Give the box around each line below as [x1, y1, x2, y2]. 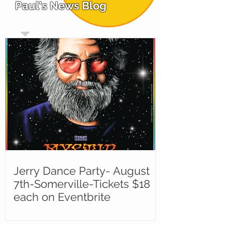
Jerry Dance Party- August [14, 164, 150, 177]
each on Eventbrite [14, 190, 110, 203]
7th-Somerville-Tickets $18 [14, 177, 151, 190]
